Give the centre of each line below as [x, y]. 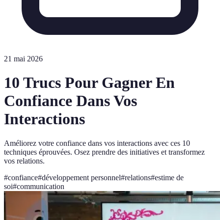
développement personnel [81, 177]
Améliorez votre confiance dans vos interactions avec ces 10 [97, 143]
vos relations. [24, 161]
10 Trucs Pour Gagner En [89, 83]
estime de [169, 177]
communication [41, 186]
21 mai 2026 [23, 59]
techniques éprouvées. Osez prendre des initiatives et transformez [104, 152]
